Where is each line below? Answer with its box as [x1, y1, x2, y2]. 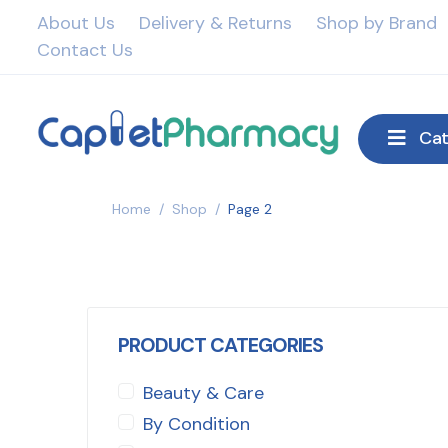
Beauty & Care [143, 380, 264, 405]
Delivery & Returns [138, 11, 292, 35]
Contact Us [36, 38, 133, 62]
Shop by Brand [315, 11, 437, 35]
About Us [36, 11, 115, 35]
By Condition [143, 411, 250, 436]
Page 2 [228, 199, 272, 218]
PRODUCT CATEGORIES [118, 331, 323, 358]
